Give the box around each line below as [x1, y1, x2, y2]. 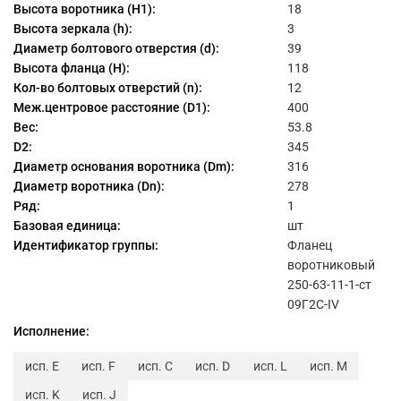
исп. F [81, 358, 115, 373]
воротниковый [287, 258, 375, 273]
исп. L [252, 358, 287, 373]
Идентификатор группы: [13, 238, 158, 253]
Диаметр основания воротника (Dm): [13, 159, 235, 175]
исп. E [24, 358, 59, 373]
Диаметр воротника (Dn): [13, 179, 165, 194]
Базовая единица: [13, 218, 121, 234]
